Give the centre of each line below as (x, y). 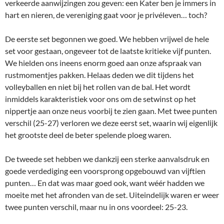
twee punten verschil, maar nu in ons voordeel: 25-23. (96, 207)
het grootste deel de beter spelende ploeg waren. (88, 135)
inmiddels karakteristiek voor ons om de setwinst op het (100, 99)
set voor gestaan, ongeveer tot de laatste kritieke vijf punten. (108, 51)
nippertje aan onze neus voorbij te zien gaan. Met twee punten (111, 111)
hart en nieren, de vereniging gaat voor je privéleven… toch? (106, 15)
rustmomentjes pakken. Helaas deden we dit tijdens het (99, 75)
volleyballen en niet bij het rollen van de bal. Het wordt (98, 87)
